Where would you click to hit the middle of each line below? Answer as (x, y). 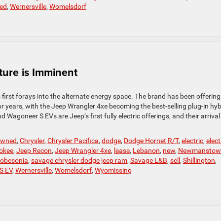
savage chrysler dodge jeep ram (79, 161)
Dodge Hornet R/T (151, 141)
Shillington (199, 161)
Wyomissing (113, 170)
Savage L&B (149, 161)
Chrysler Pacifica (73, 141)
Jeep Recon (34, 151)
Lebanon (146, 151)
